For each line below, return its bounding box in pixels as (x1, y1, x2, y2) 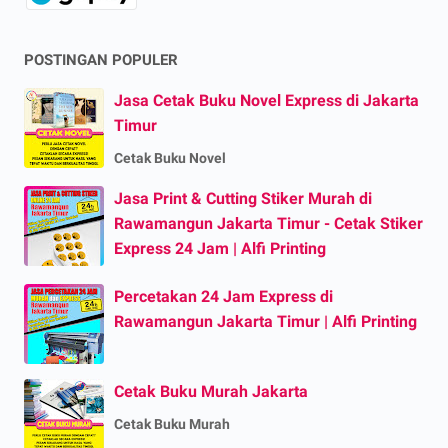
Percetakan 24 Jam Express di (114, 287, 333, 307)
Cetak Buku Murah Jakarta (114, 382, 308, 402)
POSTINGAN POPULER (24, 51, 178, 70)
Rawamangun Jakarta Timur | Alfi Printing (114, 312, 417, 332)
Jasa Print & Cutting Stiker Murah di (114, 189, 372, 209)
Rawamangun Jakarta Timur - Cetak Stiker (114, 214, 423, 234)
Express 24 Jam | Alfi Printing (114, 239, 326, 259)
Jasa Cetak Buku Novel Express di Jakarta (114, 91, 419, 111)
